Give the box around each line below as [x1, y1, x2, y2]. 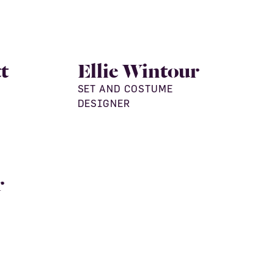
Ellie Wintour [77, 54, 199, 83]
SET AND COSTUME [77, 83, 173, 94]
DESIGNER [77, 98, 131, 109]
